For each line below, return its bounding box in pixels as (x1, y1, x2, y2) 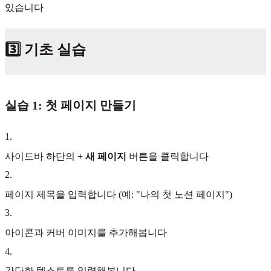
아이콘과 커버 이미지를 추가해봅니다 (5, 227, 167, 238)
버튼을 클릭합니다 (126, 151, 209, 162)
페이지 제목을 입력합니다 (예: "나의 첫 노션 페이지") (5, 189, 232, 200)
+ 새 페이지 (77, 151, 126, 162)
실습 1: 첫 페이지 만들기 (5, 98, 136, 112)
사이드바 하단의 (5, 151, 77, 162)
